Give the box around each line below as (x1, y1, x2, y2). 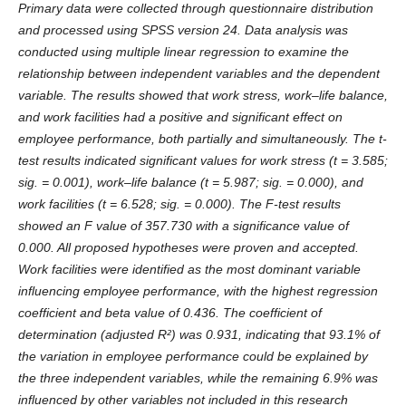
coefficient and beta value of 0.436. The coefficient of (17, 305, 322, 321)
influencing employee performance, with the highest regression (17, 284, 378, 299)
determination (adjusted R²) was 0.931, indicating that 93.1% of (17, 327, 380, 343)
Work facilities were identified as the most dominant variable (17, 262, 361, 277)
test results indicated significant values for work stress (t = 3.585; (17, 153, 388, 169)
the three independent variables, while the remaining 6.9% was (17, 371, 378, 386)
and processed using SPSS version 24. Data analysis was (17, 23, 348, 38)
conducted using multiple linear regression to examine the (17, 44, 349, 60)
